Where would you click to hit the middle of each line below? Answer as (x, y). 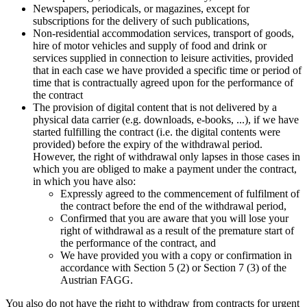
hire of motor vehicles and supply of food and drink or (150, 46)
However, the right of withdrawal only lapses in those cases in (167, 157)
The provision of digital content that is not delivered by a (155, 108)
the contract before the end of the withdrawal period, (173, 206)
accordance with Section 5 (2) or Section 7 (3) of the (173, 268)
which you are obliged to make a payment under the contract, (165, 169)
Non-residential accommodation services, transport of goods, (163, 34)
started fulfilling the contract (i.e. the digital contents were (157, 132)
